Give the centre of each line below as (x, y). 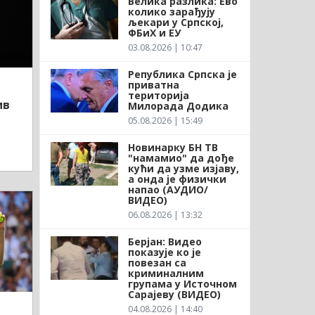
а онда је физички (177, 179)
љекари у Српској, (175, 22)
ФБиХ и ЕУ (154, 32)
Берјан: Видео (165, 241)
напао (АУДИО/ (168, 189)
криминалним (166, 273)
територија (158, 95)
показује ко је (164, 252)
